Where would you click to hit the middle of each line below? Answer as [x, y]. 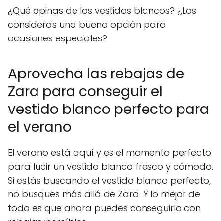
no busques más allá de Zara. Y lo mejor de [104, 194]
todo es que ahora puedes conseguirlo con [104, 208]
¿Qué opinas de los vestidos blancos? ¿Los [102, 10]
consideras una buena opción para [87, 24]
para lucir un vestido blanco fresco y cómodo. [110, 166]
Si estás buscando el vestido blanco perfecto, [109, 180]
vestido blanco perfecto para [109, 109]
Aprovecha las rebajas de [96, 74]
